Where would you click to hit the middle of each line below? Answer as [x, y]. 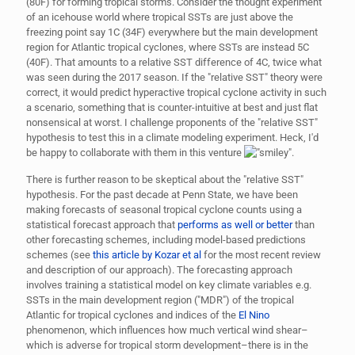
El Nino [254, 315]
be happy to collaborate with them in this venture [135, 152]
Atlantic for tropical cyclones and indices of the [132, 315]
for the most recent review [261, 254]
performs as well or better [235, 224]
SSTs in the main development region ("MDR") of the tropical [160, 300]
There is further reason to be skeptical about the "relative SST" [165, 179]
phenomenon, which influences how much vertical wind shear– [167, 330]
